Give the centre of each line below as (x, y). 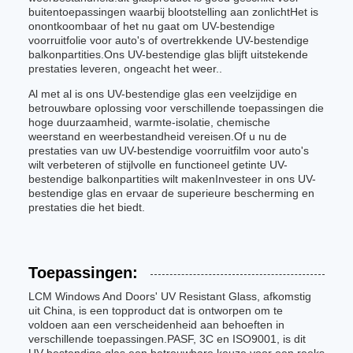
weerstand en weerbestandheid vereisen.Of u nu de (158, 136)
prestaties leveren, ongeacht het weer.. (125, 69)
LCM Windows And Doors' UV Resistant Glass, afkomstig (170, 296)
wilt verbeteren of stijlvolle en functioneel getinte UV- (158, 165)
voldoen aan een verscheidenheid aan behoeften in (156, 325)
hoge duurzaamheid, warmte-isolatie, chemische (149, 122)
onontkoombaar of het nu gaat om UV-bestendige (152, 26)
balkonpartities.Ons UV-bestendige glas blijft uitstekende (168, 54)
